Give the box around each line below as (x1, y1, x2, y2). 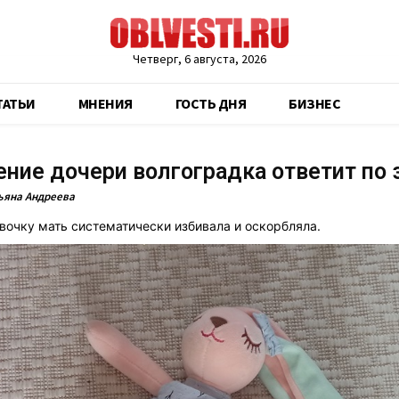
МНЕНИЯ (77, 94, 133, 112)
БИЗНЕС (289, 94, 340, 112)
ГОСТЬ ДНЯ (175, 94, 246, 112)
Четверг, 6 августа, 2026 (132, 51, 266, 67)
